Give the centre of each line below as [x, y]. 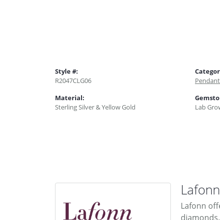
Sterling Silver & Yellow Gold [95, 107]
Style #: [67, 71]
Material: [70, 98]
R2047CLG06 [73, 81]
